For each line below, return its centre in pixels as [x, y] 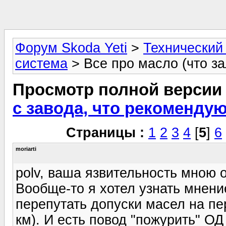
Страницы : [105, 132]
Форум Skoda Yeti [71, 48]
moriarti [26, 149]
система [41, 64]
